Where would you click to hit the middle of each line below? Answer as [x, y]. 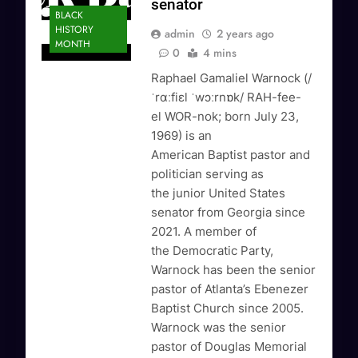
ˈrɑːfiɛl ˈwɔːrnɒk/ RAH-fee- [227, 97]
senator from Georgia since [229, 213]
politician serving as [208, 174]
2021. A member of [204, 232]
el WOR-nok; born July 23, [225, 117]
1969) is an [182, 136]
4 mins [220, 53]
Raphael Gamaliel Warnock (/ [232, 78]
